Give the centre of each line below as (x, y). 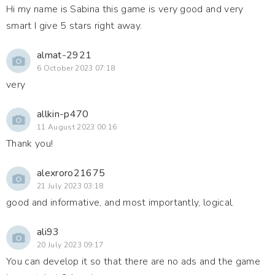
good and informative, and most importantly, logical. (120, 203)
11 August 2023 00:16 (77, 127)
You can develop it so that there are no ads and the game (133, 261)
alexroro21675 (71, 173)
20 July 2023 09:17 (70, 245)
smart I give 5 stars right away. (74, 26)
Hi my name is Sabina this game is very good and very (125, 9)
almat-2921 (64, 55)
